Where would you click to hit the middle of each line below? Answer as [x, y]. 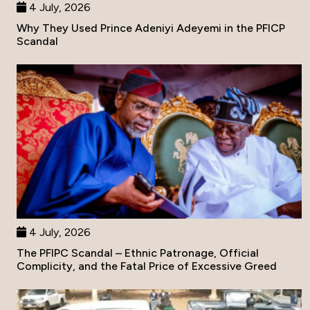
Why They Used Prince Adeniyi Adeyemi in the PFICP [151, 28]
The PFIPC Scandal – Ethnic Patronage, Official [138, 253]
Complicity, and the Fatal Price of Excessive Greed [147, 266]
